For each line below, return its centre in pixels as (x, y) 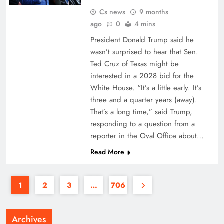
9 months (154, 12)
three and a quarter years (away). (144, 100)
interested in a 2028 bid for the (142, 76)
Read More (107, 152)
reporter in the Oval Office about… (147, 136)
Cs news (112, 12)
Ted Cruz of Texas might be (134, 64)
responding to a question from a (142, 124)
